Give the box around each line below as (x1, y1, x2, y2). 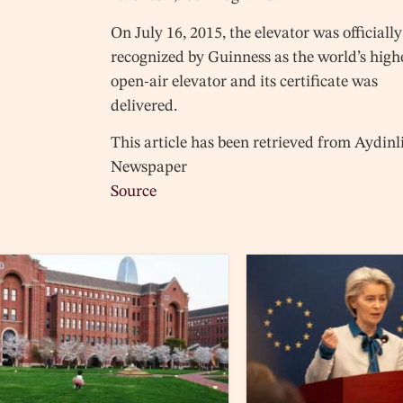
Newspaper (111, 159, 188, 176)
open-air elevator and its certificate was (111, 73, 379, 90)
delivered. (111, 97, 178, 114)
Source (111, 184, 157, 201)
